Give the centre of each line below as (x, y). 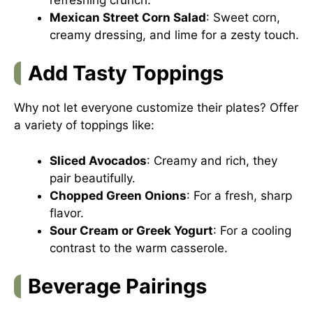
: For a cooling (252, 230)
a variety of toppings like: (84, 125)
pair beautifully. (93, 178)
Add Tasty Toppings (126, 73)
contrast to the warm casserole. (139, 248)
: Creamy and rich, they (212, 160)
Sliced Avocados (98, 160)
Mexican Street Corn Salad (128, 17)
